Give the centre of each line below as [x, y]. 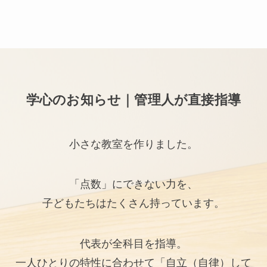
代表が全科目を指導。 [133, 244]
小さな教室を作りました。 [133, 144]
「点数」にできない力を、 [133, 184]
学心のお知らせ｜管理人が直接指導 [133, 100]
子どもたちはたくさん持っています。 [133, 204]
